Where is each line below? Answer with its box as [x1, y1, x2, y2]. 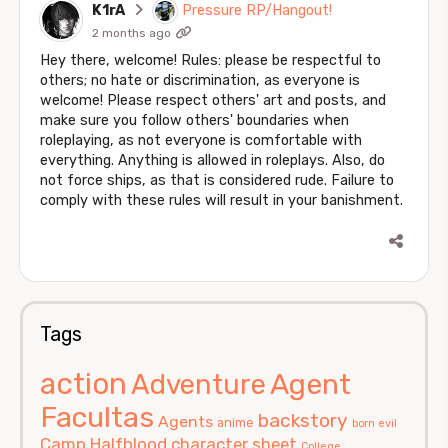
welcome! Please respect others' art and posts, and [40, 91, 386, 109]
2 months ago [92, 25, 171, 40]
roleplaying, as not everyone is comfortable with [40, 131, 362, 149]
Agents [158, 411, 213, 431]
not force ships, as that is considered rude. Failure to [40, 171, 394, 189]
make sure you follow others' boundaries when [40, 111, 349, 129]
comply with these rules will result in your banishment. [40, 191, 403, 209]
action [40, 366, 127, 401]
